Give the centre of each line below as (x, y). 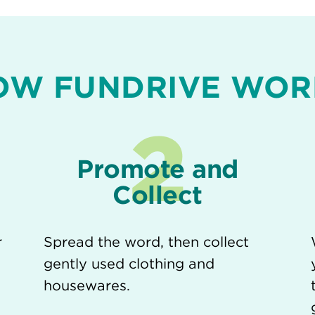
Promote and (157, 168)
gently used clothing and (129, 263)
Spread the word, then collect (146, 242)
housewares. (87, 285)
